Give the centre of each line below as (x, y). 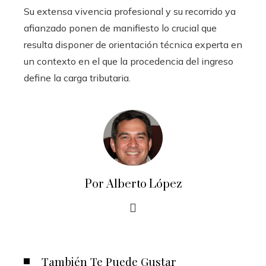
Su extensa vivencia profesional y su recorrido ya (130, 11)
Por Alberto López (133, 184)
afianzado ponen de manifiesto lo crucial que (120, 28)
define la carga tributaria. (77, 77)
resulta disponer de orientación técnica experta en (133, 44)
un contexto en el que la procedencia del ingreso (129, 61)
